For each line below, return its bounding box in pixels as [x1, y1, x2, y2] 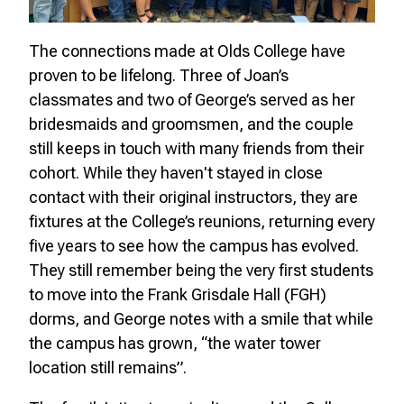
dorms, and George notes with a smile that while [29, 308, 373, 328]
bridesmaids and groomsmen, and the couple [29, 114, 353, 133]
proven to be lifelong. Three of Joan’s [29, 65, 289, 85]
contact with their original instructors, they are [29, 187, 358, 207]
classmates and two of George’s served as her [29, 89, 355, 109]
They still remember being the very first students [29, 260, 373, 280]
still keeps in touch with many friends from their [29, 138, 364, 158]
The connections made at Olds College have [29, 41, 345, 60]
